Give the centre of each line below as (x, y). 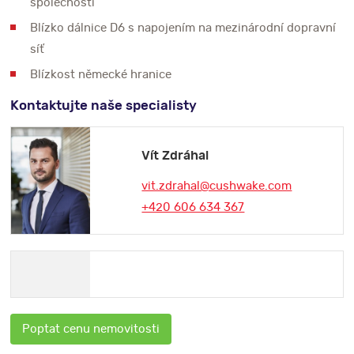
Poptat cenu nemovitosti (91, 329)
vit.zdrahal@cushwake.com (217, 186)
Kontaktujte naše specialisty (104, 105)
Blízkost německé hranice (101, 74)
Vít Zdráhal (175, 155)
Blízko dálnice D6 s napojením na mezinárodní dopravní (183, 28)
